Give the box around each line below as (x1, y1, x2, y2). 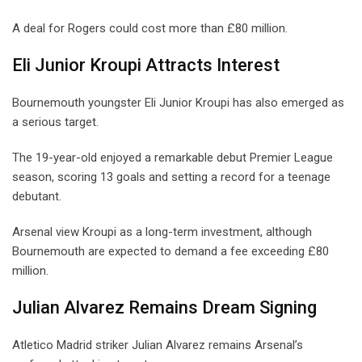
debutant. (12, 188, 61, 204)
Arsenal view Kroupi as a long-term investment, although (12, 224, 312, 239)
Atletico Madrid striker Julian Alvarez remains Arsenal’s (12, 337, 303, 352)
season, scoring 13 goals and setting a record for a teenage (12, 169, 330, 184)
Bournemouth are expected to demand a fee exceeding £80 (12, 243, 329, 259)
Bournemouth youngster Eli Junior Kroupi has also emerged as (12, 95, 344, 110)
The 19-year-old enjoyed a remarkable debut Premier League (12, 149, 333, 165)
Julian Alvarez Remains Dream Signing (12, 297, 317, 318)
